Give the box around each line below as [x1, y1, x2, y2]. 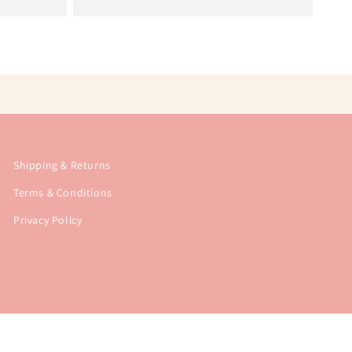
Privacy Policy [13, 213, 82, 227]
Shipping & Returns [13, 158, 111, 172]
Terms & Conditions [13, 185, 112, 200]
